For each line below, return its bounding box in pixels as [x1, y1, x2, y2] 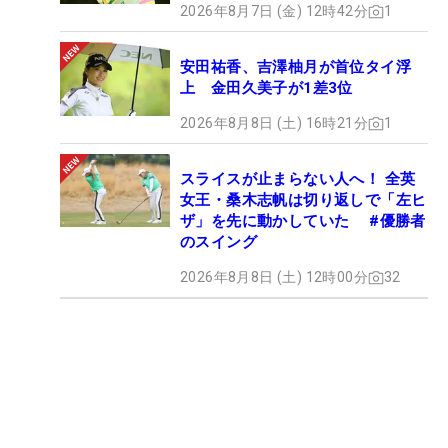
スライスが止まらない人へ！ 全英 [180, 170, 416, 188]
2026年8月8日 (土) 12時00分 [180, 269, 368, 285]
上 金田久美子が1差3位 [180, 79, 353, 97]
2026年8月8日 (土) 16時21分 [180, 115, 368, 131]
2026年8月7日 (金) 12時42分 [180, 3, 368, 19]
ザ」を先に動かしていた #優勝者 [180, 212, 426, 230]
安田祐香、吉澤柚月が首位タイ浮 [180, 58, 411, 76]
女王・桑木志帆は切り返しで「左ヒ [180, 191, 427, 209]
